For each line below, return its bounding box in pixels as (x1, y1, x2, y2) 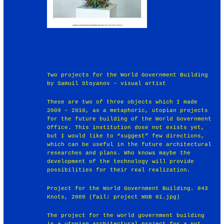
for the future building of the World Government (47, 115, 212, 122)
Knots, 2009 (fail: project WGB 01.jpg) (47, 193, 180, 200)
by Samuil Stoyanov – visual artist (47, 80, 166, 86)
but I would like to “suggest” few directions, (47, 132, 205, 139)
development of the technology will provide (47, 158, 194, 164)
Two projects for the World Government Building (47, 71, 208, 78)
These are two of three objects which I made (47, 98, 198, 105)
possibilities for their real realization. (47, 166, 191, 173)
